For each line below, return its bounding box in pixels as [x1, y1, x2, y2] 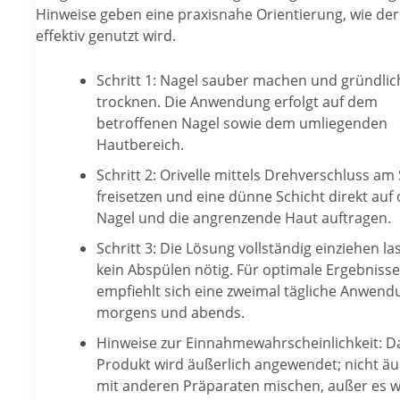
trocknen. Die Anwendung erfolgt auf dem [96, 91, 378, 112]
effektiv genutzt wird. [36, 26, 176, 46]
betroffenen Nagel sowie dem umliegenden [96, 112, 387, 133]
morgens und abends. [96, 302, 245, 322]
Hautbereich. [96, 134, 184, 154]
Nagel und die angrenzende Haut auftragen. [96, 207, 391, 228]
